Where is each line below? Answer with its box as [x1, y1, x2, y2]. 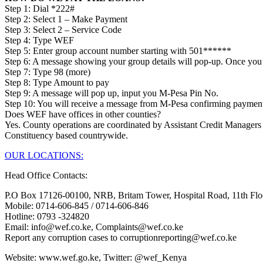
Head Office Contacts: [5, 170, 87, 180]
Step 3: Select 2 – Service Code [5, 24, 122, 35]
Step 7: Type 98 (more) [5, 66, 90, 77]
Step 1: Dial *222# [5, 3, 75, 14]
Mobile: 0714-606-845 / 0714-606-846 [5, 200, 149, 211]
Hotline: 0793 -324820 [5, 211, 89, 221]
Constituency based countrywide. [5, 130, 128, 140]
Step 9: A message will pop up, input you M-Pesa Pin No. [5, 87, 218, 98]
